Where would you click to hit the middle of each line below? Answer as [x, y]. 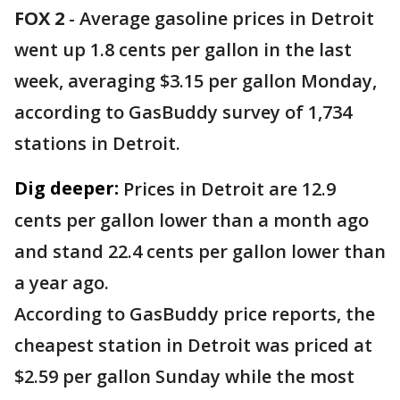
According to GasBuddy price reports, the [195, 314]
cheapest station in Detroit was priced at [193, 346]
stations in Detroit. [97, 144]
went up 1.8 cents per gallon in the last [183, 50]
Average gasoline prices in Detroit [227, 19]
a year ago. [62, 283]
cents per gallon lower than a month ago [192, 221]
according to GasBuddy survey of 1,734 [183, 112]
